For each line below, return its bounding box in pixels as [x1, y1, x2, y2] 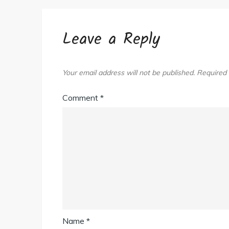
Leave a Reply [62, 27, 160, 53]
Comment [62, 93, 100, 103]
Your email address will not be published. [62, 68, 195, 77]
